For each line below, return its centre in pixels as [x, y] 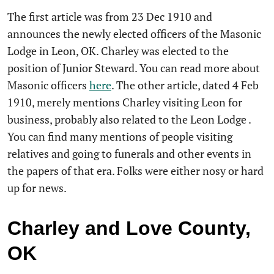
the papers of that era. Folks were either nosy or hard [135, 171]
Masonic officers [48, 85]
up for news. [37, 188]
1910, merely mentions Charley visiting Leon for [125, 102]
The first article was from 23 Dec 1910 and [110, 17]
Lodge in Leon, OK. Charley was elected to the [118, 51]
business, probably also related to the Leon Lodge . [129, 119]
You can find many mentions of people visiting [120, 136]
